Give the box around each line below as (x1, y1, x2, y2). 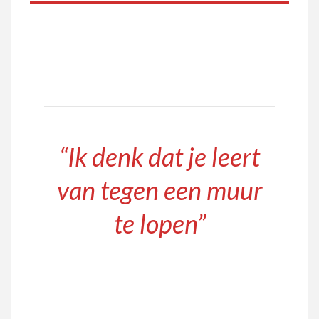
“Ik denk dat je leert (59, 140, 260, 172)
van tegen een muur (56, 174, 263, 206)
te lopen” (113, 207, 206, 239)
